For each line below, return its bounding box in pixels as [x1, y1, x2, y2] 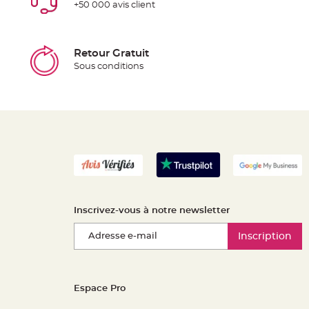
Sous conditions [73, 62, 143, 72]
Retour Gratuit [73, 48, 149, 59]
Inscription [238, 231, 292, 241]
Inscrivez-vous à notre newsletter [74, 206, 230, 216]
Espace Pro [74, 284, 126, 294]
